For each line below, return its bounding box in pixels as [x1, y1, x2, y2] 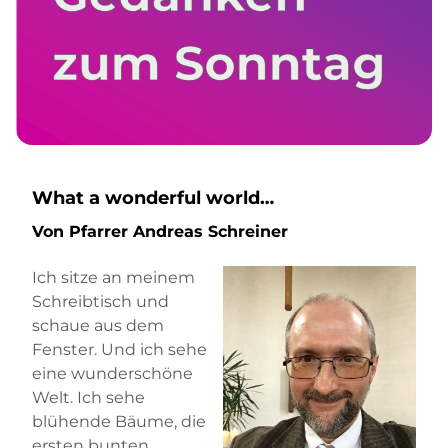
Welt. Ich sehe [32, 387, 145, 407]
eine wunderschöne [32, 363, 193, 383]
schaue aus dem [32, 315, 164, 335]
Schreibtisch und [32, 291, 169, 311]
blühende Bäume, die [32, 411, 206, 431]
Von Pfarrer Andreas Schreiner [32, 222, 293, 242]
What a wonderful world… [32, 187, 274, 210]
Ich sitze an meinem [32, 267, 195, 287]
